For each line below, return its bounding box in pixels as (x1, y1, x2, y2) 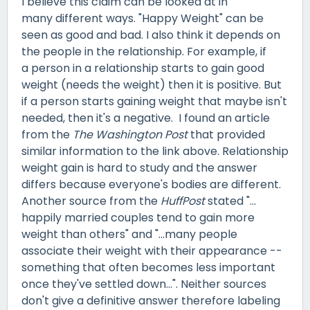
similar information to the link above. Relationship (21, 143, 289, 159)
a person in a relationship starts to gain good (21, 60, 264, 76)
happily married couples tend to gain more (21, 209, 255, 226)
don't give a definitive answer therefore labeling (21, 292, 280, 309)
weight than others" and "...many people (21, 226, 237, 242)
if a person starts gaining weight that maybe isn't (21, 93, 287, 109)
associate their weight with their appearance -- (21, 242, 282, 259)
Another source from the (21, 192, 161, 209)
